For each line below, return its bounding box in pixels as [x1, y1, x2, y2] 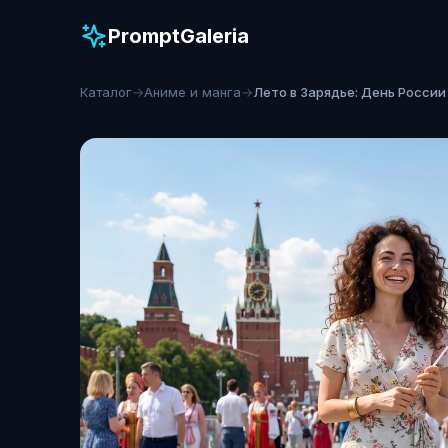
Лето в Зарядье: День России [253, 84, 446, 100]
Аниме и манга [144, 84, 241, 100]
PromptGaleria [108, 23, 249, 48]
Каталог [80, 84, 132, 100]
